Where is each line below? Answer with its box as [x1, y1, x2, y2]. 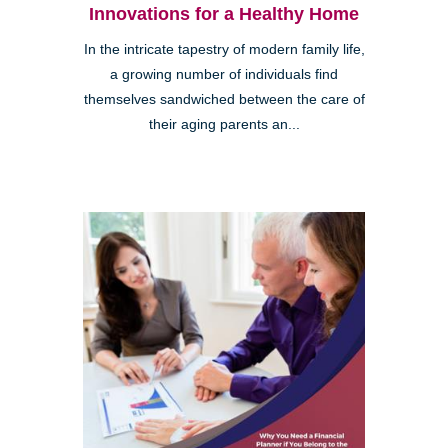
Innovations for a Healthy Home [89, 3, 359, 24]
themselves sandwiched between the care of [83, 91, 365, 107]
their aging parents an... [148, 116, 300, 132]
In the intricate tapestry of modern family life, [83, 41, 365, 57]
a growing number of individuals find [110, 66, 338, 82]
